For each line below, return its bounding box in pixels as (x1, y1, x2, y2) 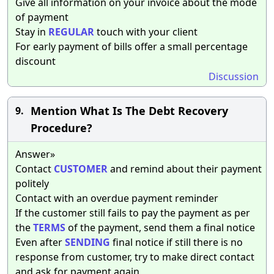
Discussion (209, 69, 259, 83)
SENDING (65, 235, 110, 249)
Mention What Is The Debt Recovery (31, 103, 228, 118)
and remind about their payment (108, 161, 262, 176)
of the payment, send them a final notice (65, 220, 255, 234)
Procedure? (31, 120, 92, 135)
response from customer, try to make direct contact (15, 250, 254, 264)
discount (15, 54, 56, 68)
